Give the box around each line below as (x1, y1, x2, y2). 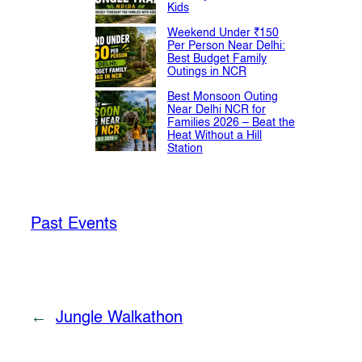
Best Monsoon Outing (167, 90, 278, 103)
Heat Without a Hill (167, 129, 262, 141)
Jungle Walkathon (56, 309, 183, 326)
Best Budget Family (167, 53, 267, 65)
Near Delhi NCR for (167, 103, 266, 116)
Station (167, 142, 203, 154)
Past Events (31, 216, 117, 233)
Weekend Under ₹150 (167, 27, 279, 39)
